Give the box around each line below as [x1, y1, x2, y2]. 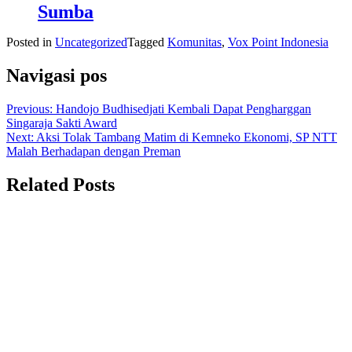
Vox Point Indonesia [228, 35, 328, 49]
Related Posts [6, 174, 115, 195]
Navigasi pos [6, 64, 107, 86]
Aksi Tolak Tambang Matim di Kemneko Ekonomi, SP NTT [36, 130, 337, 144]
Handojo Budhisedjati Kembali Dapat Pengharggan [56, 101, 311, 115]
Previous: [6, 101, 53, 115]
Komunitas [167, 35, 222, 49]
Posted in [6, 35, 55, 49]
